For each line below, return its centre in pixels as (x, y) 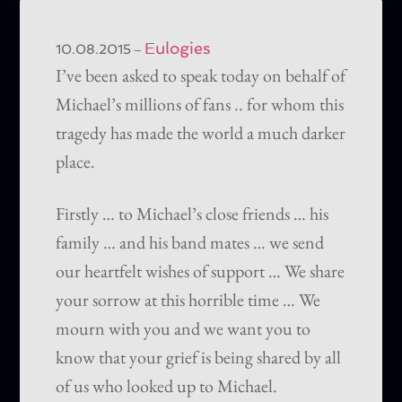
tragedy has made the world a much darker (201, 133)
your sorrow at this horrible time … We (188, 300)
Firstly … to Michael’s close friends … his (192, 214)
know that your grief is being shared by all (199, 358)
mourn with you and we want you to (184, 329)
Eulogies (178, 48)
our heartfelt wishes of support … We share (201, 271)
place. (76, 162)
